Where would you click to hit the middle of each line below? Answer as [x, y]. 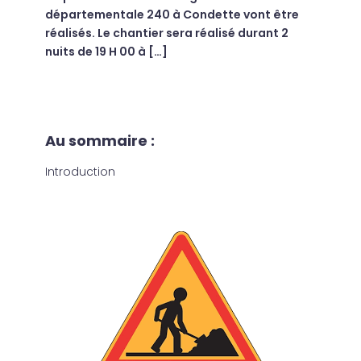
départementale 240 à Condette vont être [172, 15]
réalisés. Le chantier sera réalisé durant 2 [167, 33]
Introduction [80, 172]
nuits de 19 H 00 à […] [106, 52]
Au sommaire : [100, 141]
